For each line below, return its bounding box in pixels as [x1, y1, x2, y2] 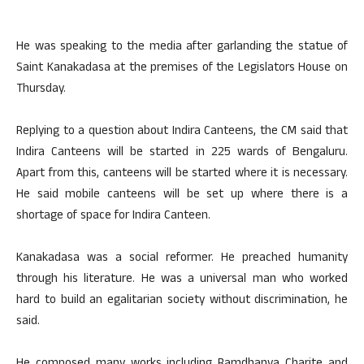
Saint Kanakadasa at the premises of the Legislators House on [16, 58, 348, 79]
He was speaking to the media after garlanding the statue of [16, 37, 348, 58]
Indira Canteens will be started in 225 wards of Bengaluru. [16, 142, 348, 163]
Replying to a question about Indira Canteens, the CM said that [16, 121, 348, 142]
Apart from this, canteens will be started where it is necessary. [16, 163, 348, 184]
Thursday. [16, 79, 66, 100]
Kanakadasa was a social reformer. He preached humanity [16, 248, 348, 269]
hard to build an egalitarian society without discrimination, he [16, 290, 348, 311]
